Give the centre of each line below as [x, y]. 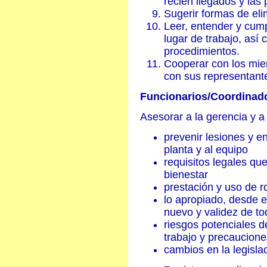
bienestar [186, 175]
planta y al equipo [206, 150]
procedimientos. [202, 51]
